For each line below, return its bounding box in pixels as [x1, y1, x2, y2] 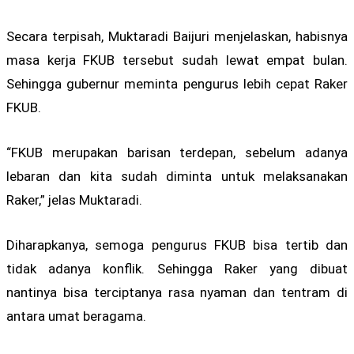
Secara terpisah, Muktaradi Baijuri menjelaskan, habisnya [6, 28, 348, 45]
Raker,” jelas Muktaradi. [6, 192, 142, 209]
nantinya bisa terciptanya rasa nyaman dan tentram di [6, 284, 348, 301]
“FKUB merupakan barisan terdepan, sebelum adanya [6, 145, 348, 161]
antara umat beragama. [6, 308, 146, 325]
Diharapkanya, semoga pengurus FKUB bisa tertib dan [6, 237, 348, 254]
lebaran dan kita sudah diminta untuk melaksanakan [6, 168, 348, 185]
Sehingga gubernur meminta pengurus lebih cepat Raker [6, 76, 348, 92]
